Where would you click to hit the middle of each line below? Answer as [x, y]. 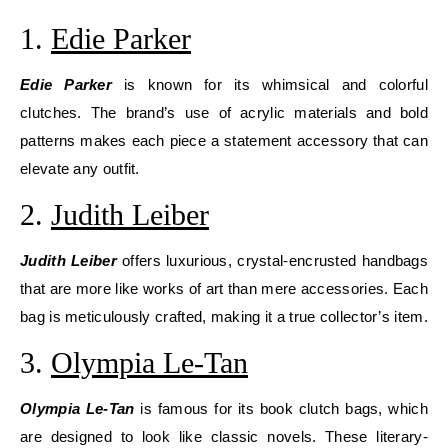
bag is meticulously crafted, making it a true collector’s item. [224, 316]
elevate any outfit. [80, 168]
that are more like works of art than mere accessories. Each [224, 288]
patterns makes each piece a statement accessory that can [224, 140]
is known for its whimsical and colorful [270, 84]
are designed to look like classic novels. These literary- [224, 436]
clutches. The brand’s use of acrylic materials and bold [224, 112]
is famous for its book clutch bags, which [281, 408]
